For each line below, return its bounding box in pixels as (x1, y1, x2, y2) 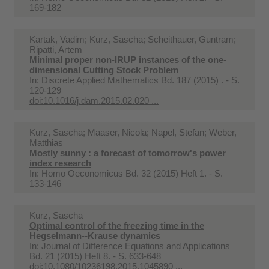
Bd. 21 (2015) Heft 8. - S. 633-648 (29, 250, 161, 261)
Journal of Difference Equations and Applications (41, 240, 230, 251)
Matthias (29, 137, 63, 148)
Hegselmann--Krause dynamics (29, 230, 160, 241)
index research (29, 157, 91, 168)
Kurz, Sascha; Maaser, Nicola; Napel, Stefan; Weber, (29, 127, 237, 138)
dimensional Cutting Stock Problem (29, 64, 178, 75)
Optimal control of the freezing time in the (29, 220, 204, 231)
